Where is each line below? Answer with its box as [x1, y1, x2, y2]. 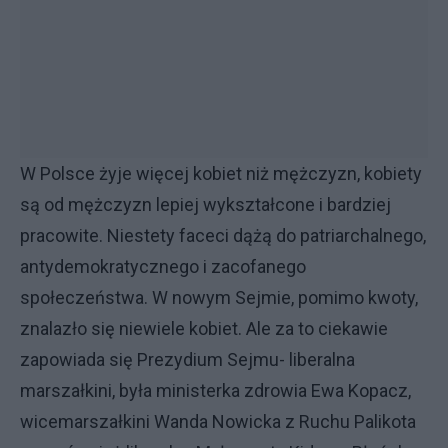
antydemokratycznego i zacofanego [20, 256, 306, 277]
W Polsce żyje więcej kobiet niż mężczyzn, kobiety [20, 163, 422, 184]
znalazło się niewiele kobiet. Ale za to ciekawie [20, 318, 388, 339]
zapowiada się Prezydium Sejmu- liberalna [20, 349, 355, 370]
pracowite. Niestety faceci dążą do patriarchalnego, [20, 225, 426, 246]
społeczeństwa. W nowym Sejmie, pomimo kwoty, [20, 287, 418, 308]
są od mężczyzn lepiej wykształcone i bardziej [20, 194, 391, 215]
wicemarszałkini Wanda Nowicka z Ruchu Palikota [20, 411, 416, 432]
